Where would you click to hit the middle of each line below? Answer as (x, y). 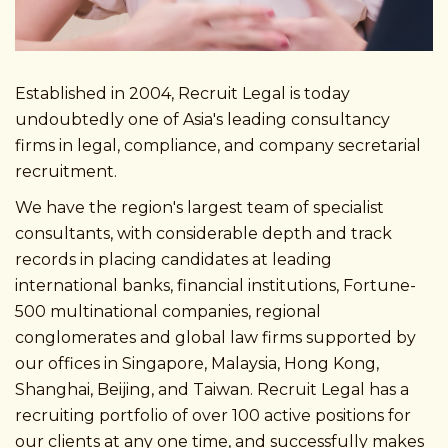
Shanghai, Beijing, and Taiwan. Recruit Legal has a (212, 390)
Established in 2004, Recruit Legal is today (182, 94)
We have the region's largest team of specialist (199, 208)
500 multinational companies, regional (168, 312)
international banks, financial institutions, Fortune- (215, 286)
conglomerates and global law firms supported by (215, 338)
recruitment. (66, 172)
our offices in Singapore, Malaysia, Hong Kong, (197, 364)
